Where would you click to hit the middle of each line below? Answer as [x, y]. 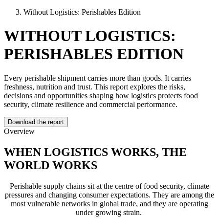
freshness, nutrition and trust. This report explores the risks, [95, 87]
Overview [20, 131]
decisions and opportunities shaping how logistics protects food [101, 95]
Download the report [36, 122]
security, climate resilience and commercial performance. [91, 104]
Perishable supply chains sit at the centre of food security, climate [109, 186]
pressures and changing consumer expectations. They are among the [109, 195]
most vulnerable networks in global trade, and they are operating [109, 203]
